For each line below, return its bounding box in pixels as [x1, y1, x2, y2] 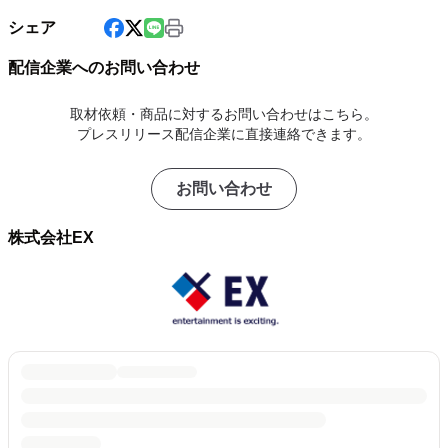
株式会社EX [8, 229, 94, 246]
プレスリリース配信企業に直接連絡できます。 [77, 126, 371, 142]
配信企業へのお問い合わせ [8, 59, 200, 76]
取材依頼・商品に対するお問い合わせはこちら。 [70, 106, 378, 122]
